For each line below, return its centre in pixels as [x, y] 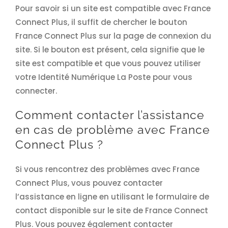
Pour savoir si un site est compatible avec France [113, 9]
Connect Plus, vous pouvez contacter [89, 183]
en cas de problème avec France [112, 130]
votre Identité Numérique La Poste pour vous [104, 77]
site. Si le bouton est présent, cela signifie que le [110, 50]
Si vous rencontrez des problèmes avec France [107, 169]
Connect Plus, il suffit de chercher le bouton [101, 22]
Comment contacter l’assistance [110, 115]
